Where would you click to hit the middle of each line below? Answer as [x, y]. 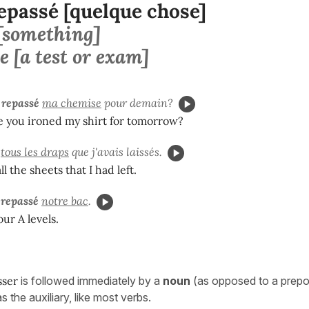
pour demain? [137, 102]
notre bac [65, 200]
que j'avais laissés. [116, 151]
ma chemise [72, 102]
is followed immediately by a [92, 281]
